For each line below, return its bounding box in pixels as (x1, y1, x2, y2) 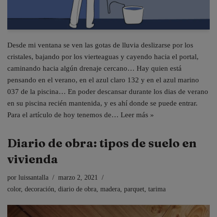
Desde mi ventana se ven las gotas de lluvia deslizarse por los (7, 41, 193, 49)
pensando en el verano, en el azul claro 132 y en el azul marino (7, 76, 199, 84)
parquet (124, 185, 144, 193)
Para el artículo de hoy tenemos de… (7, 110, 121, 119)
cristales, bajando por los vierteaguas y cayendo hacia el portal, (7, 52, 199, 61)
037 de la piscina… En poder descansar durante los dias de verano (7, 87, 208, 95)
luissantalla (18, 173, 48, 181)
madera (100, 185, 120, 193)
